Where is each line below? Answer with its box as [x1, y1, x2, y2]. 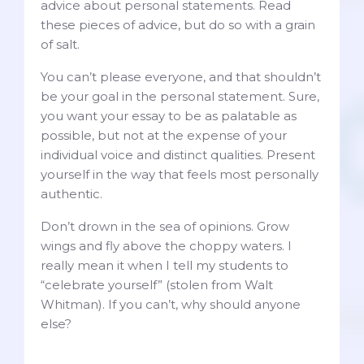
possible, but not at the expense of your [41, 128, 287, 144]
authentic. [41, 186, 102, 202]
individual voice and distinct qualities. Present [41, 147, 315, 163]
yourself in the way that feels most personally [41, 167, 318, 183]
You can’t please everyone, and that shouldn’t [41, 69, 321, 85]
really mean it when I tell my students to [41, 258, 288, 274]
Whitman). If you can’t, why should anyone [41, 297, 301, 313]
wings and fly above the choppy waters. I [41, 238, 292, 254]
